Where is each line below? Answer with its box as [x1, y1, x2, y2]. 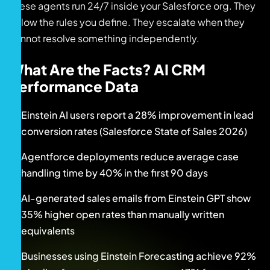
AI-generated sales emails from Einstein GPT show [21, 191, 251, 204]
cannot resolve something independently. [9, 31, 199, 45]
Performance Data [9, 77, 139, 95]
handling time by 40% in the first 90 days [21, 166, 208, 179]
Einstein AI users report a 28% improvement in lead [21, 108, 254, 121]
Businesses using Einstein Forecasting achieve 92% [21, 249, 256, 262]
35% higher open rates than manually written [21, 207, 224, 221]
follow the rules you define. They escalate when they [9, 15, 245, 28]
